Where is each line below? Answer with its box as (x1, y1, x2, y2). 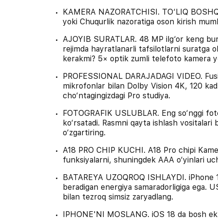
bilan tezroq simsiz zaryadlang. (62, 192, 173, 201)
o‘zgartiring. (62, 127, 106, 137)
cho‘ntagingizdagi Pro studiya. (62, 91, 170, 100)
